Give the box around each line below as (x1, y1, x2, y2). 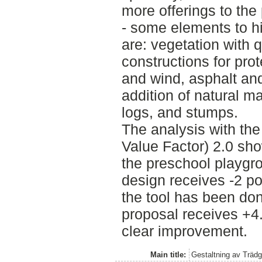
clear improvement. (121, 222, 247, 239)
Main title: (150, 250, 186, 259)
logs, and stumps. (121, 104, 238, 120)
